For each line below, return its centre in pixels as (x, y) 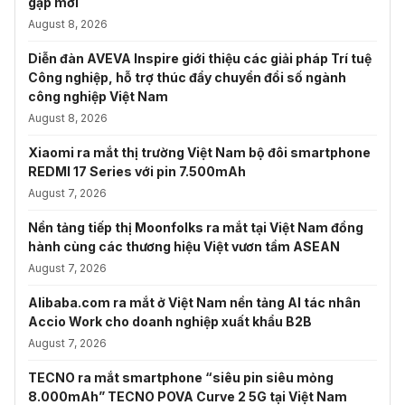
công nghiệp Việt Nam (98, 96)
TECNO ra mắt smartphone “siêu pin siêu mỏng (181, 377)
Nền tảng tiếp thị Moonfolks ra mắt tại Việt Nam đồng (196, 227)
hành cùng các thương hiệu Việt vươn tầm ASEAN (184, 246)
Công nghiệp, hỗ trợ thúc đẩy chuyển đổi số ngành (187, 77)
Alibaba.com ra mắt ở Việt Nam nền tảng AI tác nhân (194, 302)
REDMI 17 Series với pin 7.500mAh (137, 171)
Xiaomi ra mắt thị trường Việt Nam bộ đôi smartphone (199, 152)
